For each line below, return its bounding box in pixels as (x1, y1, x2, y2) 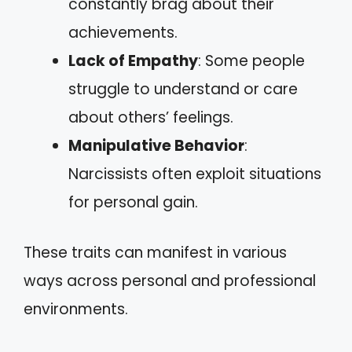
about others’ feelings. (68, 106, 233, 128)
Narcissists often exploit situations (68, 163, 321, 185)
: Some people (198, 49, 305, 71)
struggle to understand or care (68, 78, 298, 100)
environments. (24, 299, 128, 320)
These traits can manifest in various (24, 242, 287, 263)
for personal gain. (68, 191, 198, 213)
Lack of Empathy (68, 49, 198, 71)
